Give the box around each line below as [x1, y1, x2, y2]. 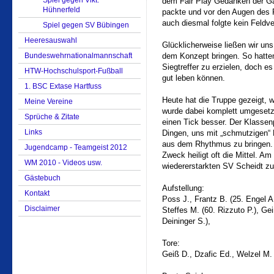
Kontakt [24, 189, 50, 198]
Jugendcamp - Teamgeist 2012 [24, 143, 127, 152]
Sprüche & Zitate [24, 113, 80, 121]
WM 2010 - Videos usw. [24, 158, 102, 167]
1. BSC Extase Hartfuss [24, 82, 102, 91]
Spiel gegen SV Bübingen [43, 21, 129, 29]
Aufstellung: [162, 183, 204, 193]
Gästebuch [24, 174, 61, 182]
